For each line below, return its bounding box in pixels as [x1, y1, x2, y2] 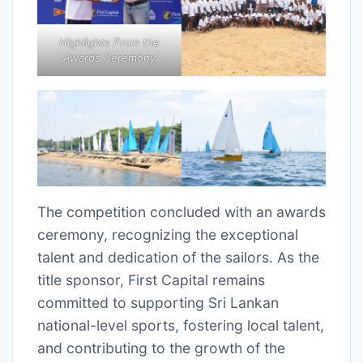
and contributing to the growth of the [37, 339, 285, 357]
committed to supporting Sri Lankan [37, 293, 279, 311]
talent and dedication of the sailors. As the [37, 248, 319, 266]
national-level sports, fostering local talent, [37, 316, 324, 334]
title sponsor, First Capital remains [37, 271, 265, 288]
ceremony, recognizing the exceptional [37, 225, 298, 243]
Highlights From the [59, 35, 160, 49]
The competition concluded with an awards [37, 203, 326, 220]
